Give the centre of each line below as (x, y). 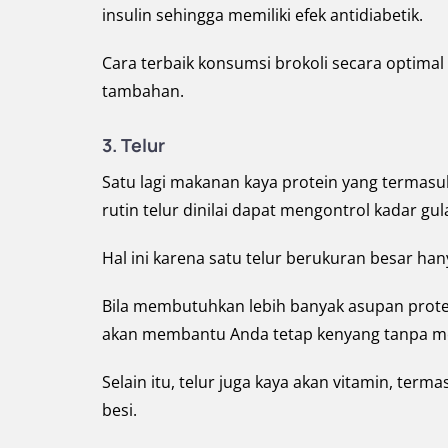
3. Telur (133, 144)
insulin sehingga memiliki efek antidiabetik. (262, 14)
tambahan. (143, 90)
